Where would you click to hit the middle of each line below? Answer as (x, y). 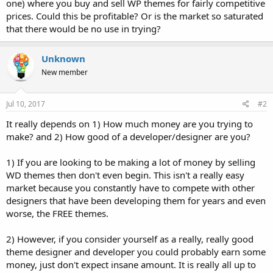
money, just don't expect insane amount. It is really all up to (131, 264)
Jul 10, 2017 (26, 104)
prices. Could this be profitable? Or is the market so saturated (135, 16)
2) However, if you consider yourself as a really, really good (130, 239)
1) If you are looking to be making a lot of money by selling (131, 162)
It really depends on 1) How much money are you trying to (129, 123)
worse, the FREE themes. (57, 213)
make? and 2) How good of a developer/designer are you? (128, 136)
